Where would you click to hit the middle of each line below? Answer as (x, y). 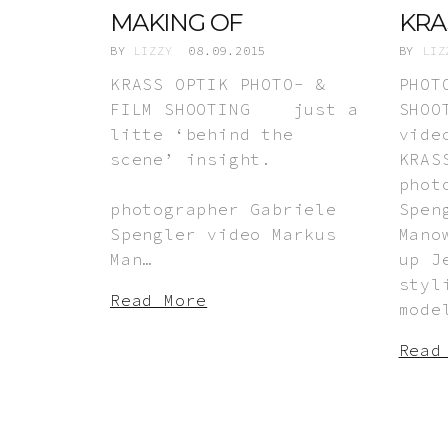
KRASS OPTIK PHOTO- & (218, 83)
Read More (159, 299)
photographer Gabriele (223, 208)
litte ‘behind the (202, 133)
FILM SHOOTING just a (234, 108)
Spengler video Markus (223, 233)
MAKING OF (176, 22)
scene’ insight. (229, 158)
